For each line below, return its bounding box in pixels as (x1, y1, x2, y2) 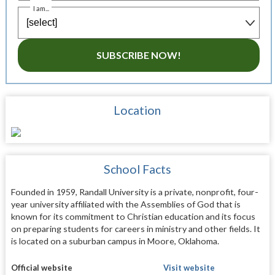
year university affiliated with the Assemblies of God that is (10, 199, 241, 210)
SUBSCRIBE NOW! (96, 49, 181, 61)
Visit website (163, 262, 215, 273)
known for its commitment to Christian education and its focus (10, 211, 255, 222)
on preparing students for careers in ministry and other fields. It (10, 223, 260, 234)
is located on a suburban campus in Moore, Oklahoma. (10, 236, 219, 247)
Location (114, 103, 161, 118)
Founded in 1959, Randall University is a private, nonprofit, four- (10, 187, 258, 198)
